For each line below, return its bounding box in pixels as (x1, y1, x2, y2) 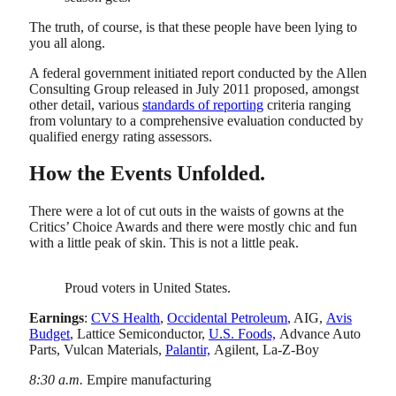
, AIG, (287, 310, 326, 325)
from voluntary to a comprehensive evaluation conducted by (29, 112, 363, 128)
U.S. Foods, (209, 326, 276, 341)
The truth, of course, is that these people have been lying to (29, 19, 357, 34)
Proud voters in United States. (65, 280, 231, 296)
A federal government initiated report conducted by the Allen (29, 65, 367, 80)
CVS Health (91, 310, 160, 325)
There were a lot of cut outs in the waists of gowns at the (29, 202, 344, 218)
